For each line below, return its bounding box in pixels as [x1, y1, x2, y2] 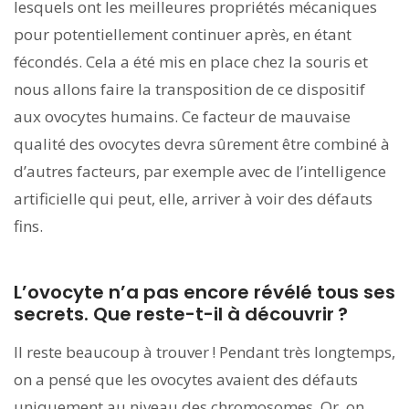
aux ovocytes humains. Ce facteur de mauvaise [14, 105, 351, 127]
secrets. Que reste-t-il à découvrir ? [14, 300, 348, 327]
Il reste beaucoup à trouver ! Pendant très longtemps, [14, 341, 395, 362]
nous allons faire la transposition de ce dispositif [14, 78, 365, 100]
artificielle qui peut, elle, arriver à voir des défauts [14, 187, 372, 209]
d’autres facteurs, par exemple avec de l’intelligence [14, 160, 386, 182]
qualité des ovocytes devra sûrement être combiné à [14, 132, 390, 154]
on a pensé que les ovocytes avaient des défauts [14, 368, 358, 390]
